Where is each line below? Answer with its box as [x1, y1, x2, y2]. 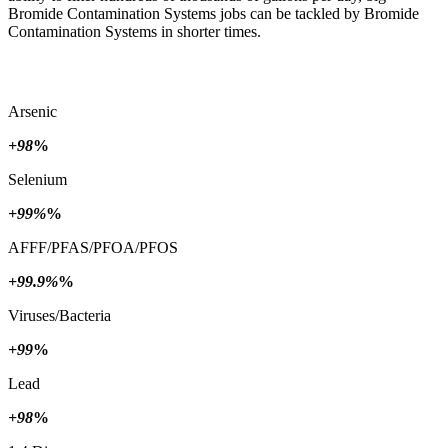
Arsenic [8, 103, 57, 121]
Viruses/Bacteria [8, 307, 111, 325]
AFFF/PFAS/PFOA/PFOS [8, 239, 178, 257]
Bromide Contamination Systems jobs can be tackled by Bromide [8, 5, 419, 23]
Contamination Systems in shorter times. [8, 23, 261, 41]
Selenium [8, 171, 67, 189]
